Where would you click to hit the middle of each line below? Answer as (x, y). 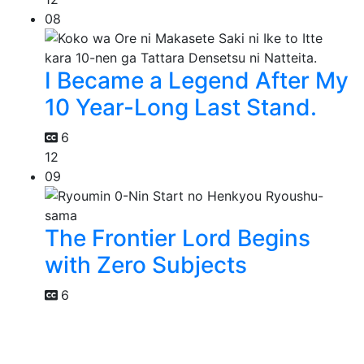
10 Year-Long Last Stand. (181, 108)
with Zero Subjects (146, 265)
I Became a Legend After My (197, 81)
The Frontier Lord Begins (178, 238)
